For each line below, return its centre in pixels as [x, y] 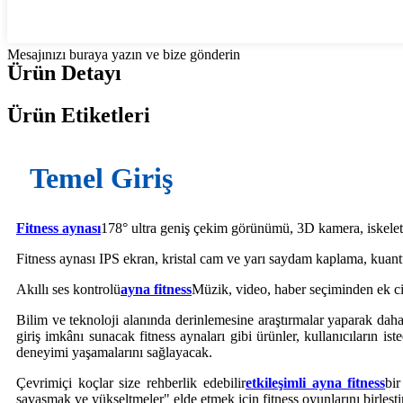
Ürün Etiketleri [79, 116]
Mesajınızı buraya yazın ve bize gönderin [124, 55]
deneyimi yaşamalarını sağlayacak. [114, 353]
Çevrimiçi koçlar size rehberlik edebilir [131, 383]
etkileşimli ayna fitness [315, 383]
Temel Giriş [101, 179]
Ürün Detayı [64, 73]
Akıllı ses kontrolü [68, 290]
